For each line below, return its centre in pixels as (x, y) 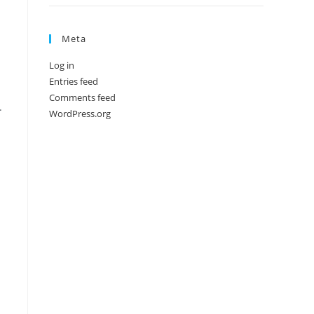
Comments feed (82, 97)
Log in (62, 65)
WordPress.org (80, 114)
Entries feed (74, 81)
